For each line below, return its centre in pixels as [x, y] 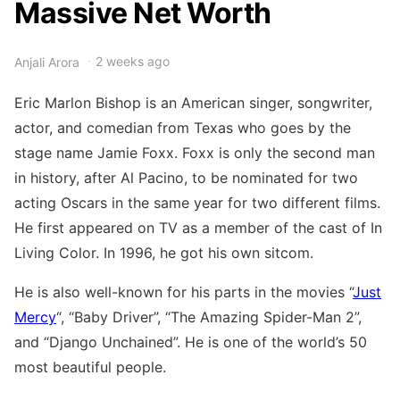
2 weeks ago [133, 62]
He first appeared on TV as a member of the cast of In [198, 227]
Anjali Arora [47, 62]
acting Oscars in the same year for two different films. [197, 202]
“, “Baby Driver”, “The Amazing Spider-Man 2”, [209, 317]
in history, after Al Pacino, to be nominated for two [186, 177]
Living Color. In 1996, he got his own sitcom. [164, 252]
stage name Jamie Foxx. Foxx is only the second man [195, 152]
